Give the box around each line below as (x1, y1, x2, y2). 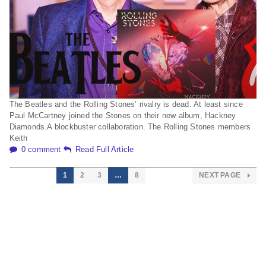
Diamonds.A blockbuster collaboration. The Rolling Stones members (9, 122, 251, 131)
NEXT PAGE (199, 170, 243, 179)
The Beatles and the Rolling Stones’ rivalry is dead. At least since (9, 99, 243, 109)
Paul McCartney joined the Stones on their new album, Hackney (9, 110, 236, 120)
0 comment (21, 144, 61, 154)
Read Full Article (75, 144, 134, 154)
